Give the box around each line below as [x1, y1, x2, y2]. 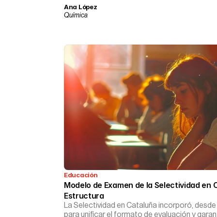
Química [64, 12, 88, 19]
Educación [64, 171, 98, 179]
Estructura [64, 191, 104, 201]
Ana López [64, 3, 97, 11]
